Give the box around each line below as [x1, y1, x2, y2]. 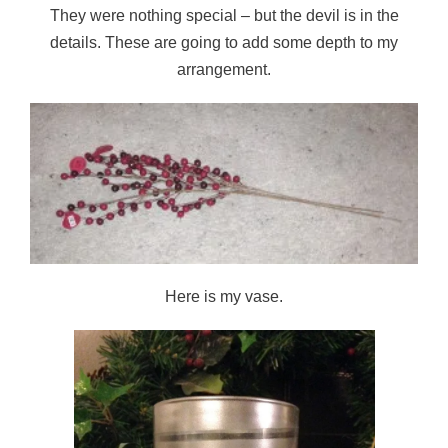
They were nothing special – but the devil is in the [49, 7, 399, 25]
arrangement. [177, 61, 271, 79]
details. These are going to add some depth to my [50, 34, 398, 52]
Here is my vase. [165, 288, 283, 306]
